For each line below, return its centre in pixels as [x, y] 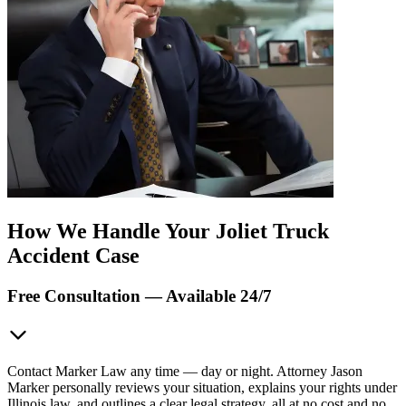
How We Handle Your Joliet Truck [168, 232]
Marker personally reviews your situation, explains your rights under [202, 387]
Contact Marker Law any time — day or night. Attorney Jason [185, 371]
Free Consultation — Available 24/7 [140, 296]
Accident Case [73, 256]
